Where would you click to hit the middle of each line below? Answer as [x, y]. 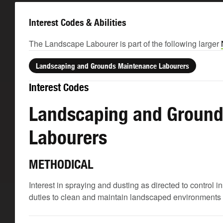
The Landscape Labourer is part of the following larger [125, 44]
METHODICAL [61, 164]
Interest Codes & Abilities [77, 22]
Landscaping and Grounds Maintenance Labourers [112, 66]
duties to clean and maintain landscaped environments [125, 197]
